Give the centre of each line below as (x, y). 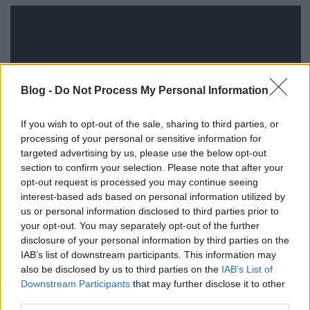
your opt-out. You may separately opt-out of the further (140, 225)
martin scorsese (156, 279)
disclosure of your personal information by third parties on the (155, 240)
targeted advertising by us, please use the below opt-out (144, 153)
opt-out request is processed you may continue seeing (139, 182)
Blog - (38, 90)
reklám (64, 279)
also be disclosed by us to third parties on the (121, 269)
